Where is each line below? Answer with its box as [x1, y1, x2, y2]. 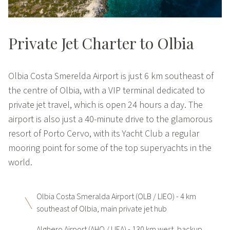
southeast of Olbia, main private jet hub [36, 203, 167, 215]
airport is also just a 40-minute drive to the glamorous [8, 112, 213, 126]
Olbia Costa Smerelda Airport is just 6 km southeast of [8, 69, 214, 83]
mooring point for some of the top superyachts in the [8, 141, 212, 155]
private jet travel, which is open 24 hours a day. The [8, 98, 203, 111]
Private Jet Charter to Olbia [8, 32, 194, 53]
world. [8, 156, 32, 169]
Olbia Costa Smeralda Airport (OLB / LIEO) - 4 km [36, 190, 197, 202]
